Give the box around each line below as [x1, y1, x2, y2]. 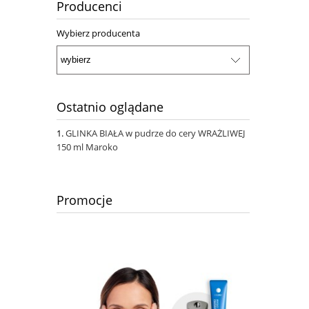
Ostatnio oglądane [57, 98, 163, 115]
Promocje [57, 191, 112, 208]
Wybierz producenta [57, 27, 140, 40]
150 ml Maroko [57, 140, 118, 153]
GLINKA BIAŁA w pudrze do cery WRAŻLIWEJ [66, 126, 245, 139]
